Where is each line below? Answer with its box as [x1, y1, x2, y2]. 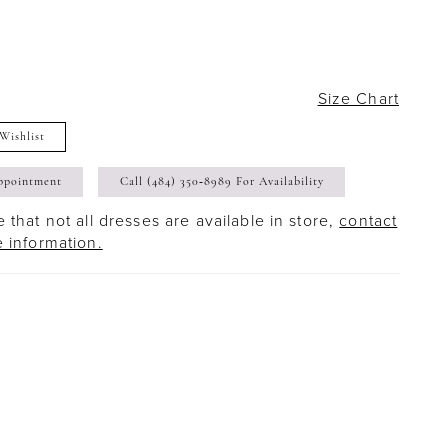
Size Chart [317, 87, 399, 110]
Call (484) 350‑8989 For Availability [120, 176, 325, 189]
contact [339, 209, 398, 232]
